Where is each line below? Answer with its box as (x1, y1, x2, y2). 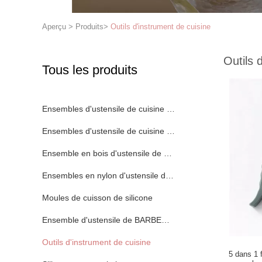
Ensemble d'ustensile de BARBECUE (42, 215, 178, 225)
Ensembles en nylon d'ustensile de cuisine (42, 171, 198, 180)
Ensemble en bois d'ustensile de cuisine (42, 149, 189, 158)
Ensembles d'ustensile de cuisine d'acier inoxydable (42, 126, 233, 136)
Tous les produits (42, 63, 137, 77)
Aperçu (42, 22, 66, 31)
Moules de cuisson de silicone (42, 193, 153, 202)
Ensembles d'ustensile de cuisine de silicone (42, 104, 206, 113)
